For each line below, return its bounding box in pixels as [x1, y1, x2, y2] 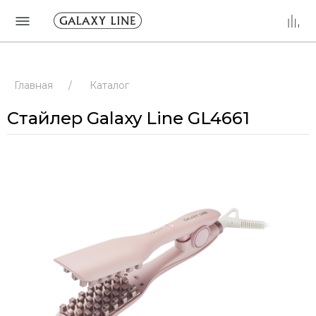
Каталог [90, 79, 129, 92]
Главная [14, 79, 53, 92]
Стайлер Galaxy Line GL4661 [7, 108, 250, 128]
